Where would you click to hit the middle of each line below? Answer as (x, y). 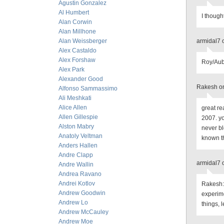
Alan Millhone (77, 31)
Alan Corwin (75, 22)
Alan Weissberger (83, 41)
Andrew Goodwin (82, 193)
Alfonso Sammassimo (88, 88)
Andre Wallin (76, 164)
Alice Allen (73, 107)
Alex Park (71, 69)
